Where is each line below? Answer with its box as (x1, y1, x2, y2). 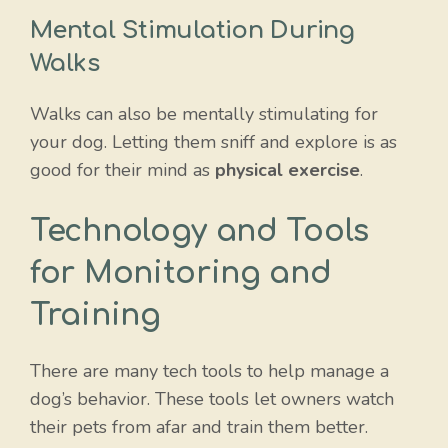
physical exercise (215, 157, 360, 182)
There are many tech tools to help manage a (30, 358, 389, 383)
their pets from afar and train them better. (30, 414, 368, 439)
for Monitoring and (30, 256, 332, 290)
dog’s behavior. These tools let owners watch (30, 386, 394, 411)
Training (30, 298, 161, 332)
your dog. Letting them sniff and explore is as (30, 129, 397, 154)
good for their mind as (30, 157, 215, 182)
